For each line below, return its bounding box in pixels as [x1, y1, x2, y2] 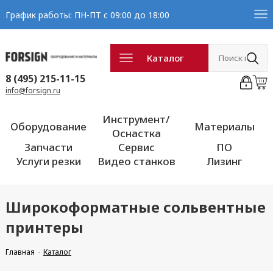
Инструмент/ [102, 112, 171, 126]
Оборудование [10, 119, 87, 133]
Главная [5, 247, 35, 257]
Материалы [194, 119, 255, 133]
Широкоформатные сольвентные [5, 197, 266, 217]
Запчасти [24, 140, 73, 154]
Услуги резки [16, 154, 81, 168]
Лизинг [207, 154, 243, 168]
